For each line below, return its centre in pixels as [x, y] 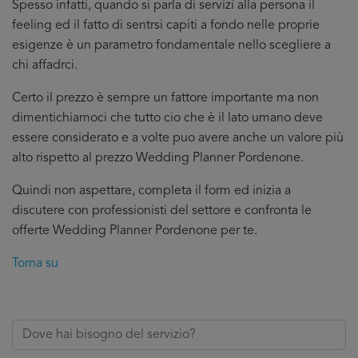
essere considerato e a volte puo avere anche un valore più [178, 138]
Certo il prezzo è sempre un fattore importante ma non [165, 98]
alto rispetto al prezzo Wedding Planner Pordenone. [158, 158]
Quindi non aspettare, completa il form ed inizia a [151, 191]
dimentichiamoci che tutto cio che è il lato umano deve [167, 118]
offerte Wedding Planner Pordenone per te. [135, 231]
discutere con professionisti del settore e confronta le [162, 211]
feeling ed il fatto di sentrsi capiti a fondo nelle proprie [166, 26]
